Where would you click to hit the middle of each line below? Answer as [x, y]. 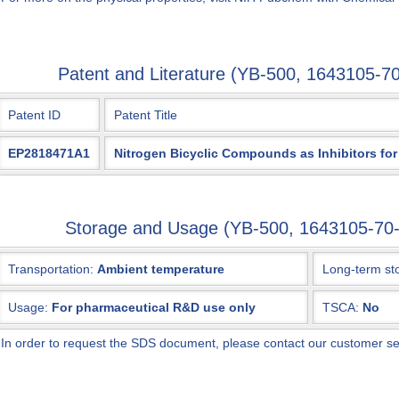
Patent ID [34, 115]
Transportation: [52, 269]
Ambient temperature [160, 269]
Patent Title [145, 115]
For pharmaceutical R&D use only [153, 307]
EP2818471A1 [49, 153]
